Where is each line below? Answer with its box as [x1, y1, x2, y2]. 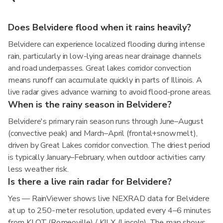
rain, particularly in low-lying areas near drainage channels [8, 51, 202, 62]
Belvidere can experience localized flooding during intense [8, 39, 205, 50]
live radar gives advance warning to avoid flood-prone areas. [8, 87, 212, 98]
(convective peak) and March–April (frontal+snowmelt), [8, 128, 198, 139]
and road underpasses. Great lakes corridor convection [8, 63, 191, 74]
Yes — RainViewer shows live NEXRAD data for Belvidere [8, 193, 210, 204]
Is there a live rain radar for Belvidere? [8, 176, 172, 188]
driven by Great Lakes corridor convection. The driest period [8, 140, 211, 151]
